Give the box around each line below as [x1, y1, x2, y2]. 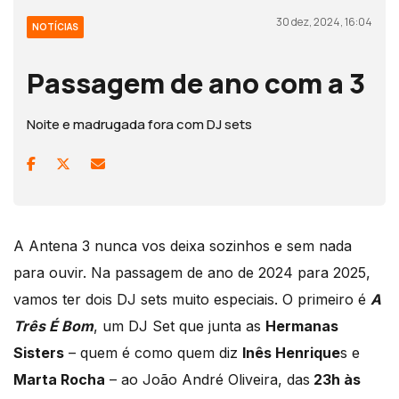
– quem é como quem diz [64, 343, 242, 362]
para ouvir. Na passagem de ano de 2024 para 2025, [13, 263, 370, 281]
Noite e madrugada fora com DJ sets [27, 114, 252, 134]
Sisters [13, 343, 64, 362]
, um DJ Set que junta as [94, 316, 265, 335]
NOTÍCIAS [32, 20, 78, 33]
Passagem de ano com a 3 [27, 63, 365, 102]
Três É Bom [13, 316, 94, 335]
